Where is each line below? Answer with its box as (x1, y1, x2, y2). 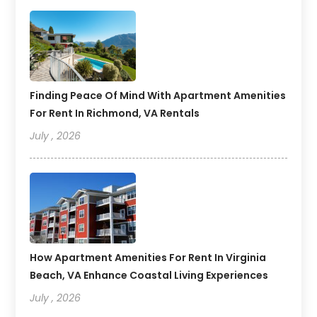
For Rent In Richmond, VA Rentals (30, 106, 200, 121)
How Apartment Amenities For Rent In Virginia (30, 250, 267, 265)
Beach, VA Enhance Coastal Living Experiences (30, 268, 269, 283)
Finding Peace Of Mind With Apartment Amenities (30, 88, 287, 103)
